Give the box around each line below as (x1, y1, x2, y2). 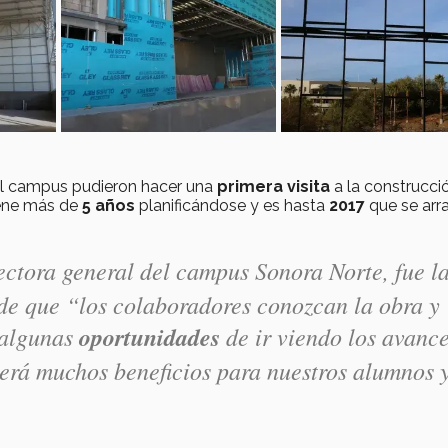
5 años (82, 195, 135, 215)
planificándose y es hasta (135, 195, 329, 215)
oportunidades (79, 319, 220, 354)
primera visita (217, 176, 330, 196)
